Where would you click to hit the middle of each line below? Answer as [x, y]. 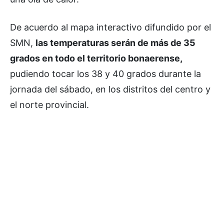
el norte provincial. [49, 104]
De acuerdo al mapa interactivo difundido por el [110, 27]
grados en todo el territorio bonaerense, [96, 58]
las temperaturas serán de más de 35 [115, 42]
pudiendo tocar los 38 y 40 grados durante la [105, 73]
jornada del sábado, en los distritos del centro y [110, 89]
